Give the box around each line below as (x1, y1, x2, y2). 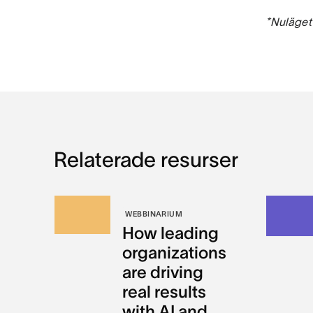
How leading (122, 224, 219, 242)
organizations (122, 243, 227, 262)
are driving (122, 263, 204, 282)
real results (122, 282, 207, 301)
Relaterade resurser (53, 148, 238, 171)
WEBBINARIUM (125, 210, 183, 218)
